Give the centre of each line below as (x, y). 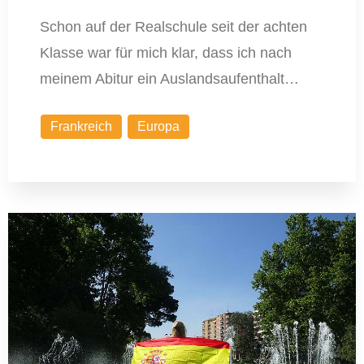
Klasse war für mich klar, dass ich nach (165, 53)
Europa (158, 127)
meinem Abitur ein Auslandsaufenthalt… (169, 79)
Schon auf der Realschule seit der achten (173, 27)
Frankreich (81, 127)
